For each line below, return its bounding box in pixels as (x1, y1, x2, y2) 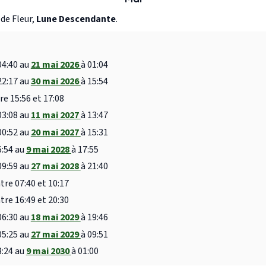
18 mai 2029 (30, 210, 81, 224)
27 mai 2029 (30, 227, 81, 241)
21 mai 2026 (30, 58, 81, 71)
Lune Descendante (36, 12, 116, 26)
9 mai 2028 (26, 142, 71, 156)
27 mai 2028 (30, 160, 81, 173)
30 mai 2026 (30, 75, 81, 88)
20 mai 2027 (30, 125, 81, 139)
